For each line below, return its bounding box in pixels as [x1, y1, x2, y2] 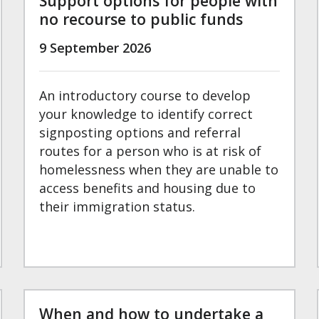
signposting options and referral [39, 124, 241, 142]
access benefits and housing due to [39, 179, 256, 197]
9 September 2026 [39, 39, 152, 57]
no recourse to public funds [39, 9, 244, 30]
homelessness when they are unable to [39, 161, 279, 179]
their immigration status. [39, 198, 196, 216]
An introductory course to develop [39, 87, 251, 105]
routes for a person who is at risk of [39, 142, 262, 160]
